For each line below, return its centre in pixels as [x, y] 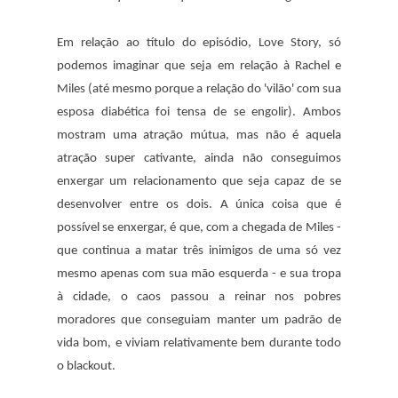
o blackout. [86, 366]
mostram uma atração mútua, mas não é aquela [199, 135]
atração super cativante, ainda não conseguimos [199, 158]
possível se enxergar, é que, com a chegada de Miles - [199, 227]
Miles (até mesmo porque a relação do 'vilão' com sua [199, 89]
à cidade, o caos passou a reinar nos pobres [199, 297]
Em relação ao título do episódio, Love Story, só [199, 43]
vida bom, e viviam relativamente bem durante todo [199, 343]
